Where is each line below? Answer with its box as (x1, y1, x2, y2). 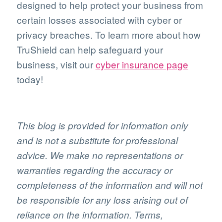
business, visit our (16, 57, 96, 71)
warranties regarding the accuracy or (16, 163, 172, 176)
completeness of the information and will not (16, 178, 203, 191)
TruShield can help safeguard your (16, 43, 163, 56)
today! (16, 72, 43, 86)
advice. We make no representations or (16, 148, 183, 162)
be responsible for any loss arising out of (16, 193, 188, 206)
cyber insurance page (95, 57, 188, 71)
